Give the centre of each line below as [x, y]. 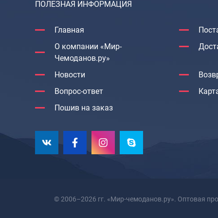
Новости [70, 75]
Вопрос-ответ [79, 91]
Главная [69, 30]
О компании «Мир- [88, 47]
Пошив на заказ [84, 108]
